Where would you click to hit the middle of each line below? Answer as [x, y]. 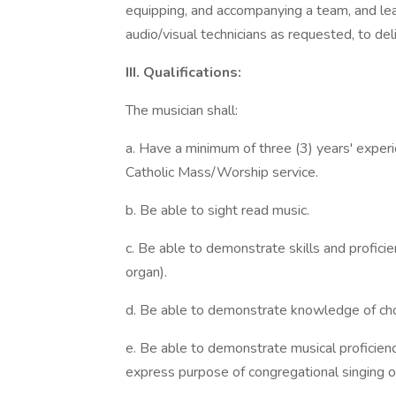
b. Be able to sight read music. [217, 210]
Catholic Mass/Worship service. [222, 172]
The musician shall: [182, 110]
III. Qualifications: [183, 72]
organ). [146, 272]
